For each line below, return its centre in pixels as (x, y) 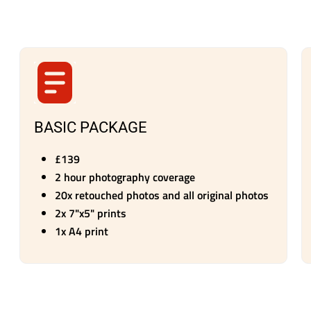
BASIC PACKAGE (91, 127)
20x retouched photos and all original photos (162, 195)
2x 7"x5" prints (91, 213)
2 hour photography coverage (126, 177)
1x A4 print (82, 232)
